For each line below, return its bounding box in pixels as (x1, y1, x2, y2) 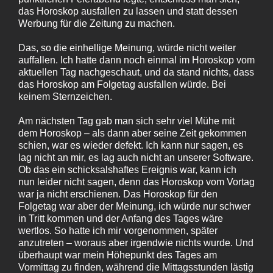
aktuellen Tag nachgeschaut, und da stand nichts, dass (18, 66, 254, 77)
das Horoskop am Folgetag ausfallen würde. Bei (18, 79, 226, 90)
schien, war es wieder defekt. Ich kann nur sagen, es (18, 140, 243, 151)
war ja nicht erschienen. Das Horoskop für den (18, 188, 218, 199)
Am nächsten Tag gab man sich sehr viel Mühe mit (18, 115, 235, 126)
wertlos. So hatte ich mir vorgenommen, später (18, 225, 218, 236)
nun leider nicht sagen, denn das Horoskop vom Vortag (18, 176, 255, 187)
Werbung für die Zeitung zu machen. (18, 18, 175, 29)
